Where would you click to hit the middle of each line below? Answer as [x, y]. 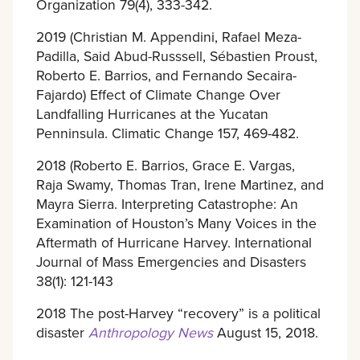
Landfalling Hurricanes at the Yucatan [152, 113]
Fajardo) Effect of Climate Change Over [158, 94]
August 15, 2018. [265, 332]
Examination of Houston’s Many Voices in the [176, 223]
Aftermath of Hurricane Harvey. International [174, 242]
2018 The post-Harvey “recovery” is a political [178, 313]
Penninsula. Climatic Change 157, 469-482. [167, 133]
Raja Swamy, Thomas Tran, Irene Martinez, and [180, 184]
